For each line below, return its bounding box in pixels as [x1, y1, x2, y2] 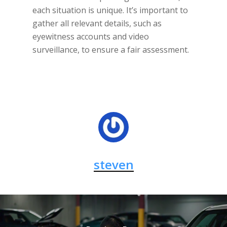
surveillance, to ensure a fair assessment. [32, 44, 189, 55]
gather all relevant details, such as [32, 18, 162, 29]
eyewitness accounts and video [32, 31, 149, 42]
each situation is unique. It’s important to [32, 5, 188, 16]
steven [93, 156, 134, 173]
